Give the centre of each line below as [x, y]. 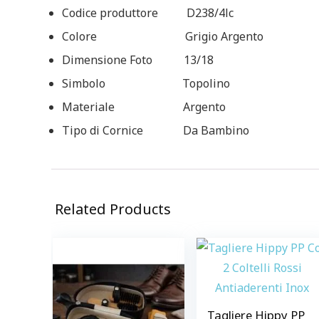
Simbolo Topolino [146, 83]
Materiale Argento [144, 107]
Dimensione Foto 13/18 [138, 60]
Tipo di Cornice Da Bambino [156, 130]
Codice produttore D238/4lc [148, 13]
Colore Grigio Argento [163, 36]
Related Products [113, 209]
